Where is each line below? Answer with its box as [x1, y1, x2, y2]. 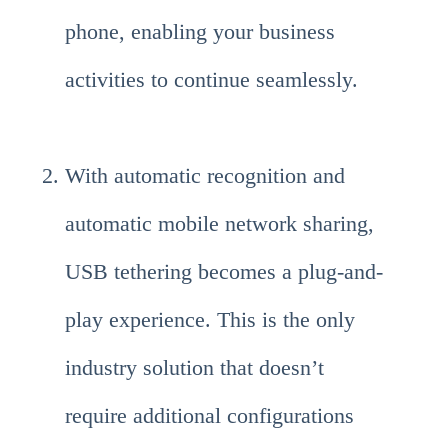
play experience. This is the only [65, 307, 355, 333]
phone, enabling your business [65, 19, 335, 45]
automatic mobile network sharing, [65, 211, 374, 237]
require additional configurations [65, 403, 354, 429]
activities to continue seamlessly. [65, 67, 358, 93]
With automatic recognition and [65, 163, 345, 189]
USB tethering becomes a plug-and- [65, 259, 383, 285]
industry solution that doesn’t [65, 355, 324, 381]
